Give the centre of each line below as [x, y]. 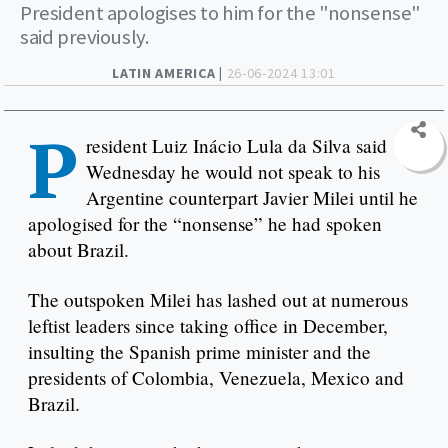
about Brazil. [78, 249]
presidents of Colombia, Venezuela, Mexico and [216, 377]
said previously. [85, 36]
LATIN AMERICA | [169, 72]
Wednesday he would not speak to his [233, 171]
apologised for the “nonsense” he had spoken [205, 223]
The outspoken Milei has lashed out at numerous [218, 299]
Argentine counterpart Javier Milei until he [252, 197]
